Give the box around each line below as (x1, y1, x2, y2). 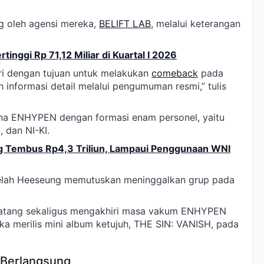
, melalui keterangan (151, 18, 240, 30)
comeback (151, 67, 198, 80)
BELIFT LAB (99, 18, 151, 30)
